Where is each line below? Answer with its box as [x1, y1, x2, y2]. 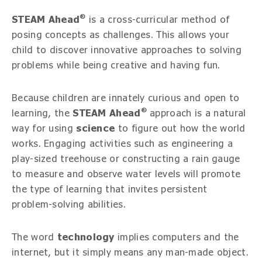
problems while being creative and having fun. [12, 60, 220, 70]
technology [57, 232, 115, 242]
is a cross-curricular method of [85, 15, 230, 25]
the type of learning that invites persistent [12, 184, 208, 194]
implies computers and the [114, 232, 239, 242]
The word [12, 232, 57, 242]
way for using [12, 123, 77, 133]
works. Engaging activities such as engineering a [12, 139, 233, 149]
